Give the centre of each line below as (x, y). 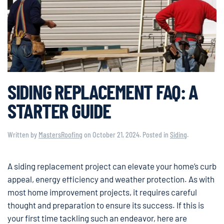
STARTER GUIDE (59, 110)
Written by (23, 134)
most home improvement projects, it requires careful (102, 192)
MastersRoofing (60, 134)
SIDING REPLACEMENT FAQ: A (103, 91)
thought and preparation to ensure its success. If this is (106, 205)
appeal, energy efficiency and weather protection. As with (111, 179)
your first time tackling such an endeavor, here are (97, 218)
